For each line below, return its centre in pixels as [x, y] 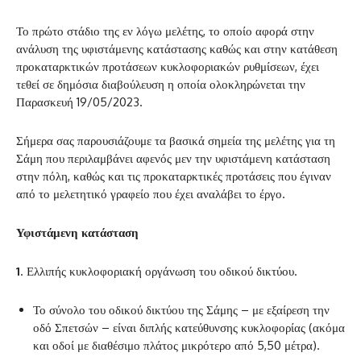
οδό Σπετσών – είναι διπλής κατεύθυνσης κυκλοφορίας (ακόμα [189, 328]
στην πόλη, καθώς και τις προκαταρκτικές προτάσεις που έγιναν [174, 176]
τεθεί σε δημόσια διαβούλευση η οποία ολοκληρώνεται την [161, 85]
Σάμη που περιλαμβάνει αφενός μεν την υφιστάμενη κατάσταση [173, 159]
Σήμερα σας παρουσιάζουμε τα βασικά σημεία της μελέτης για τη [176, 141]
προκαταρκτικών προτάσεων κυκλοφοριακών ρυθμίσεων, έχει [168, 67]
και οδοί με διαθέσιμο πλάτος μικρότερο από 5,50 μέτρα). [176, 346]
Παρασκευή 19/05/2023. [79, 102]
